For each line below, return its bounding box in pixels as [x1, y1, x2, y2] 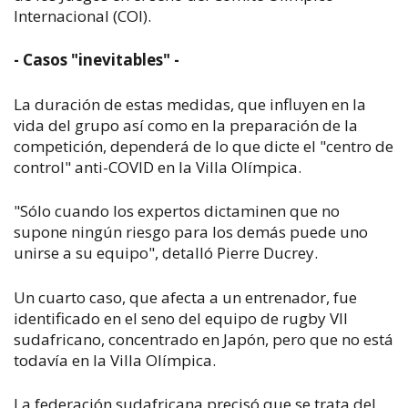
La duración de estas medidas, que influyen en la [14, 93, 366, 115]
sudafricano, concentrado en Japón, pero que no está [14, 328, 393, 350]
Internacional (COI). [14, 5, 151, 26]
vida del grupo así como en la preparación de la [14, 114, 358, 136]
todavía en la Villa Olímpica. [14, 349, 216, 371]
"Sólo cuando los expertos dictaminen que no [14, 200, 340, 221]
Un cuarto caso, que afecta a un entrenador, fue [14, 286, 357, 308]
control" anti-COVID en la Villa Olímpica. [14, 156, 301, 178]
